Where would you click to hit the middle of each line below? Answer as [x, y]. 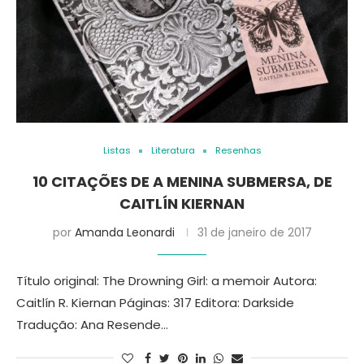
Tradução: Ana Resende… [92, 325]
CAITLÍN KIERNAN [182, 204]
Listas [117, 150]
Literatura [173, 150]
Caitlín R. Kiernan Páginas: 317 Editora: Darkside [155, 303]
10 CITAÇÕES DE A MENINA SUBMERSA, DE [182, 182]
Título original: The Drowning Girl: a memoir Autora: [167, 281]
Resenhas [238, 150]
